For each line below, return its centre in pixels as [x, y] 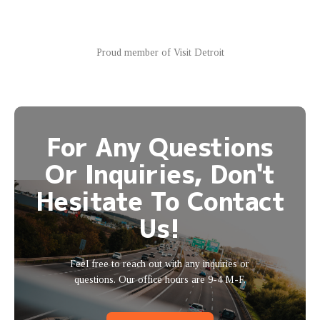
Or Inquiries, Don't [160, 174]
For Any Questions [160, 146]
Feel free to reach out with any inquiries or [160, 264]
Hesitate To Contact [160, 201]
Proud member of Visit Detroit [160, 52]
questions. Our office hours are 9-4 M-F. [160, 279]
